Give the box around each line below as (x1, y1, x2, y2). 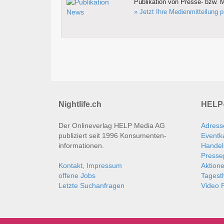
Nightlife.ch (58, 100, 101, 109)
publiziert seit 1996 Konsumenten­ (58, 131, 166, 140)
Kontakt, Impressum (58, 161, 122, 170)
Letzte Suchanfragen (58, 181, 124, 190)
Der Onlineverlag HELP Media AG (58, 121, 165, 130)
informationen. (58, 141, 104, 150)
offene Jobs (58, 171, 95, 180)
